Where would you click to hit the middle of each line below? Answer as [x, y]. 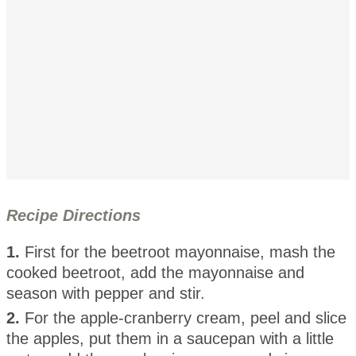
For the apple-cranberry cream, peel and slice [186, 317]
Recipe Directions [74, 215]
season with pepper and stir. [106, 293]
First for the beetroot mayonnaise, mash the [180, 252]
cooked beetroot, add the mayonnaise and [155, 272]
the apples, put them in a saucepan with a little [170, 338]
